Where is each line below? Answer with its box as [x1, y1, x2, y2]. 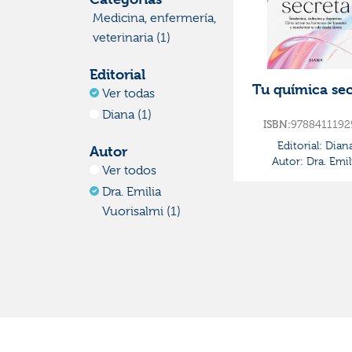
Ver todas [102, 86, 155, 101]
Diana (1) [102, 108, 152, 123]
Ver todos [102, 163, 156, 178]
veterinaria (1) [93, 31, 170, 46]
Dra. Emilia [102, 185, 161, 200]
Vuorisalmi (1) [102, 204, 181, 219]
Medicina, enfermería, [93, 11, 216, 26]
